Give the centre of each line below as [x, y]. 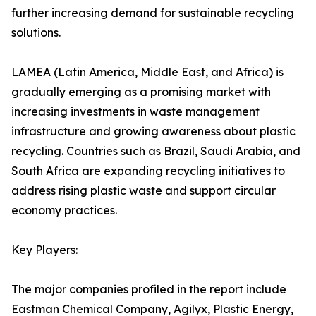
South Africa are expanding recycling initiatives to [148, 171]
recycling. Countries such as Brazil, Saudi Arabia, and [156, 151]
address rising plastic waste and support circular [144, 191]
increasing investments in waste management [135, 112]
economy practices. [64, 211]
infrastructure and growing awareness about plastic [153, 132]
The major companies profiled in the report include [149, 290]
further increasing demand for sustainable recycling [153, 13]
